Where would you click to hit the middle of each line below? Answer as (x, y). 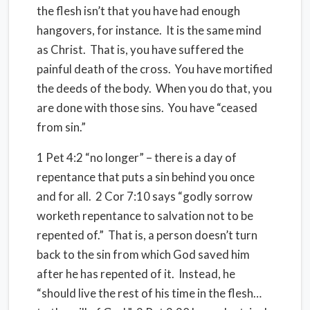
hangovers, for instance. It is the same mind (149, 30)
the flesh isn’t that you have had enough (138, 11)
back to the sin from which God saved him (143, 254)
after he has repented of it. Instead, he (136, 274)
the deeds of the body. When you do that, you (154, 88)
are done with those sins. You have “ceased (147, 108)
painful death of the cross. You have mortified (155, 69)
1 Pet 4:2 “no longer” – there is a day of (137, 157)
